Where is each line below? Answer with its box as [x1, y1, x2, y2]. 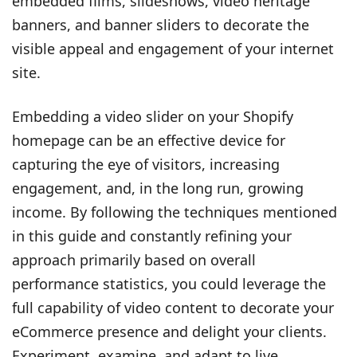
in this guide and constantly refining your [12, 226, 292, 245]
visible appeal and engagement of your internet [12, 38, 334, 58]
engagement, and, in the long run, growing [12, 178, 304, 198]
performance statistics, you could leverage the [12, 273, 326, 293]
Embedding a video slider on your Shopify [12, 106, 293, 126]
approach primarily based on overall [12, 249, 256, 269]
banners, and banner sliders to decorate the [12, 14, 309, 34]
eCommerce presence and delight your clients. [12, 321, 327, 341]
